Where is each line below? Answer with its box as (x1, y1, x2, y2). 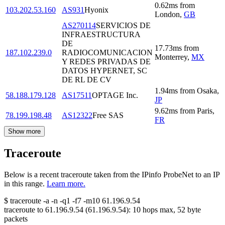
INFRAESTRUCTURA (62, 30, 140, 39)
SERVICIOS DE (96, 21, 151, 30)
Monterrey (155, 53, 187, 62)
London (155, 10, 180, 19)
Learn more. (47, 179, 85, 188)
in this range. (4, 179, 45, 188)
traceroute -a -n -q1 (10, 196, 70, 205)
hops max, (141, 205, 177, 214)
